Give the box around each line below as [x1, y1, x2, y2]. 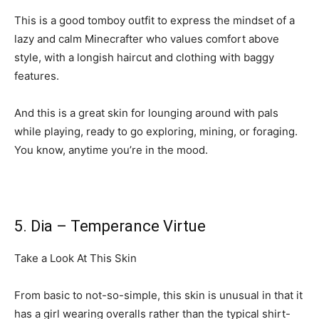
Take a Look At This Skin [14, 251, 137, 265]
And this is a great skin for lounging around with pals [14, 105, 278, 120]
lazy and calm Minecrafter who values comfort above [14, 31, 279, 46]
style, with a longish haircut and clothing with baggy [14, 50, 274, 64]
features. [14, 68, 59, 83]
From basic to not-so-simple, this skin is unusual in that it [14, 288, 303, 302]
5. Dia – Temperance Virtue [14, 216, 206, 235]
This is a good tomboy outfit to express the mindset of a [14, 13, 295, 27]
